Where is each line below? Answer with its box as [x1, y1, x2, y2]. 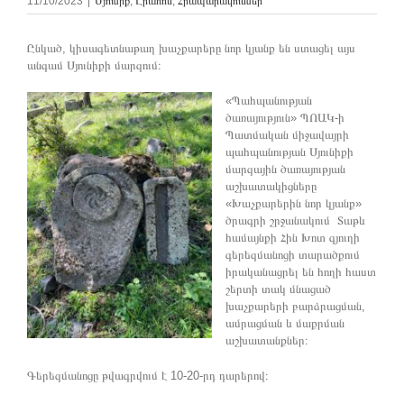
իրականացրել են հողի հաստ [225, 264, 376, 279]
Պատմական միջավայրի [225, 127, 349, 142]
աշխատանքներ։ [225, 333, 308, 347]
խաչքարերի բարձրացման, [225, 298, 365, 313]
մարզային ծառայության [225, 161, 345, 176]
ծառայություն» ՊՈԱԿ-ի [225, 110, 344, 124]
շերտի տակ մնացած [225, 281, 331, 296]
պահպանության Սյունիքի [225, 144, 353, 159]
